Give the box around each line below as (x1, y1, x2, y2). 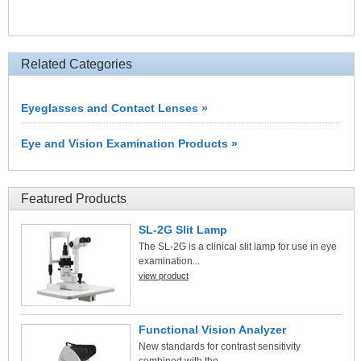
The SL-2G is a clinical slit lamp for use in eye (139, 241, 337, 252)
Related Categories (21, 57, 132, 71)
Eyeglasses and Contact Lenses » (21, 101, 208, 114)
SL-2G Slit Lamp (139, 223, 227, 236)
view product (139, 271, 189, 280)
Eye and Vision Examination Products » (21, 136, 238, 150)
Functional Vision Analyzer (139, 323, 286, 336)
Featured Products (21, 192, 127, 205)
